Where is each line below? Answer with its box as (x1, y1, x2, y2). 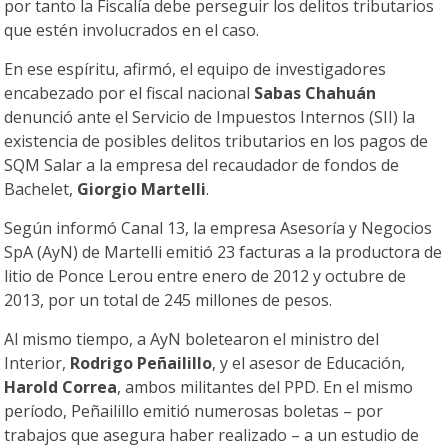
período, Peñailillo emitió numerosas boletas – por (4, 400, 384, 423)
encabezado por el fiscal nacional (4, 82, 255, 105)
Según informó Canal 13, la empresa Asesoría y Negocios (4, 217, 433, 240)
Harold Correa (4, 376, 118, 399)
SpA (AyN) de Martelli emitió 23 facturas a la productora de (4, 241, 443, 264)
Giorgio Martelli (77, 178, 207, 201)
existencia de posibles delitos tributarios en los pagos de (4, 130, 429, 153)
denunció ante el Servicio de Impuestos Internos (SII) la (4, 106, 416, 129)
